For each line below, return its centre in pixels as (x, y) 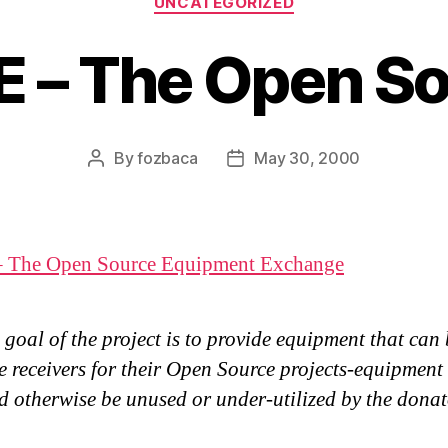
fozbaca (167, 157)
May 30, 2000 (307, 157)
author (118, 183)
